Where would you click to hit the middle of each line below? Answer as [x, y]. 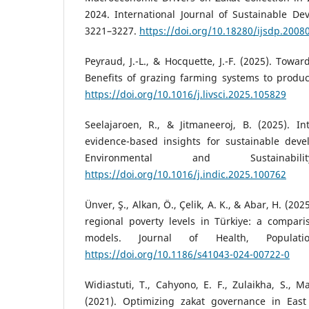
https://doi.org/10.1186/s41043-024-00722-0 [187, 255]
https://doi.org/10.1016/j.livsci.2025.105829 [186, 94]
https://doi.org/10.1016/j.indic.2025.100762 [186, 175]
